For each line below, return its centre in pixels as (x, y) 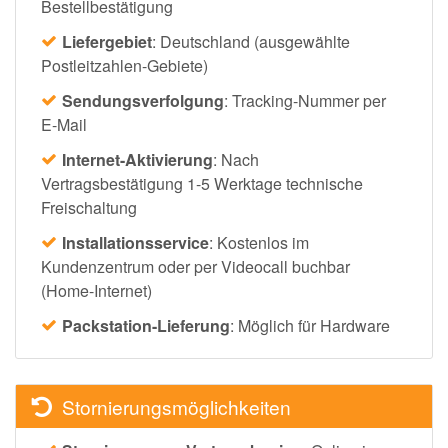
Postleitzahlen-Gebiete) (128, 66)
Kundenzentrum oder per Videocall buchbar (195, 267)
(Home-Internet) (100, 291)
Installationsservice (135, 243)
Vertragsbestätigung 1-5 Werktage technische (202, 184)
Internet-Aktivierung (137, 160)
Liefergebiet (107, 42)
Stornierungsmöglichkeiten (176, 407)
